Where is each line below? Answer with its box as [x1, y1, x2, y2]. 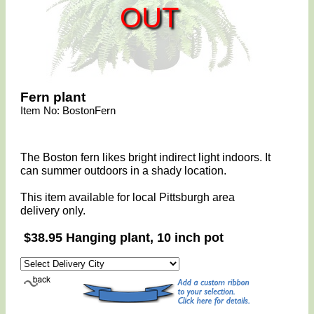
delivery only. [20, 205, 86, 217]
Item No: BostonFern [20, 104, 116, 116]
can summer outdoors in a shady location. [20, 165, 227, 177]
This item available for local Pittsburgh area [20, 191, 235, 203]
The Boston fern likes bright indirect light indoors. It [20, 151, 271, 163]
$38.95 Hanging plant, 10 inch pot [24, 231, 224, 245]
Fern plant [20, 90, 86, 104]
